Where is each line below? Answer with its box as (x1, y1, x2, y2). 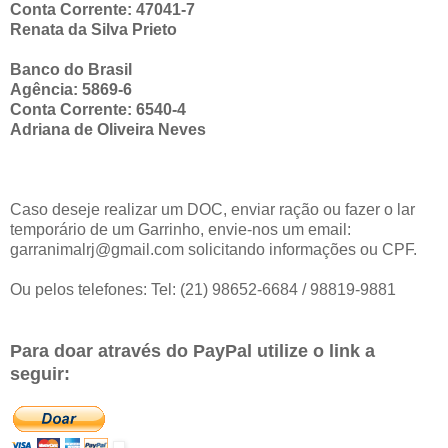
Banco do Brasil (10, 61, 132, 79)
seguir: (10, 364, 75, 385)
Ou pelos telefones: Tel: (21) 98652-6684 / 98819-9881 (10, 281, 396, 299)
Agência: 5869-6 (10, 81, 132, 99)
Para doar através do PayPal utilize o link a (10, 341, 375, 362)
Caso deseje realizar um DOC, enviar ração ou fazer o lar (10, 201, 415, 219)
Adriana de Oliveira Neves (10, 121, 206, 139)
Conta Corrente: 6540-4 (10, 101, 186, 119)
